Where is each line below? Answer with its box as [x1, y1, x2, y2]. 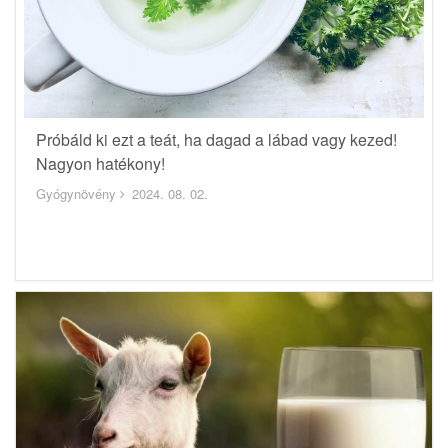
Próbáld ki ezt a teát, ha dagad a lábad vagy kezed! [36, 127, 397, 151]
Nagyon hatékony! [36, 151, 165, 175]
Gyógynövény [36, 183, 116, 203]
